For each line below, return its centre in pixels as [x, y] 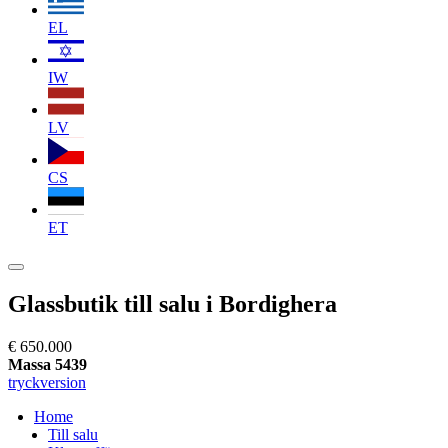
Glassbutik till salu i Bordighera [172, 303]
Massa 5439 [47, 364]
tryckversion [47, 382]
